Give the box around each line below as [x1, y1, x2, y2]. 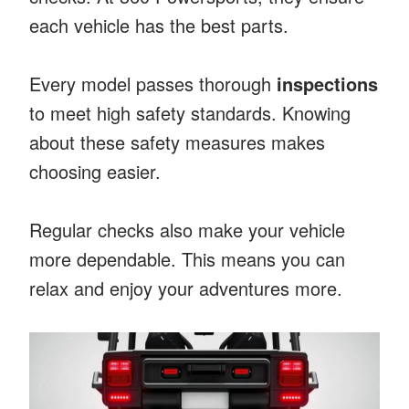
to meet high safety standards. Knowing [29, 99, 351, 126]
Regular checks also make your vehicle [29, 215, 345, 243]
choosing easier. [29, 157, 161, 184]
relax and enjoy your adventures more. [29, 274, 342, 301]
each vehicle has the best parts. [29, 11, 288, 38]
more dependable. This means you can [29, 245, 345, 272]
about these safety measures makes [29, 128, 325, 155]
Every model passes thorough [29, 69, 277, 97]
